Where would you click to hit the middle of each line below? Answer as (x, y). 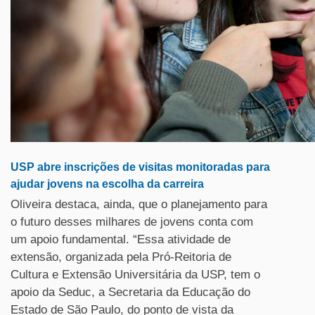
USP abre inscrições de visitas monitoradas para (140, 167)
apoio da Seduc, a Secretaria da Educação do (130, 292)
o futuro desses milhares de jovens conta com (132, 222)
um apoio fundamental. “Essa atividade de (121, 239)
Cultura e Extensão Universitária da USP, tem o (135, 275)
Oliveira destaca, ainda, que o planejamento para (139, 204)
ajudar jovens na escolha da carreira (107, 184)
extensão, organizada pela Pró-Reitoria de (121, 257)
